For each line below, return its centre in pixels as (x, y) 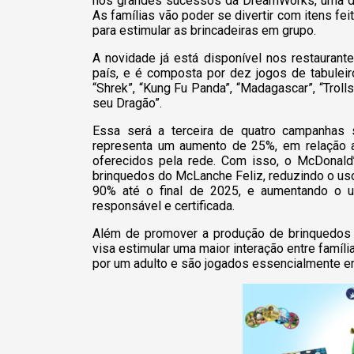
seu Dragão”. (127, 103)
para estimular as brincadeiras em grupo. (204, 30)
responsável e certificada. (164, 205)
